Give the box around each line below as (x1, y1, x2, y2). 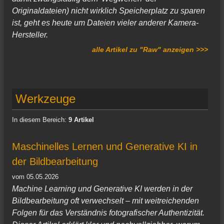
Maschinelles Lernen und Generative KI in (12, 141, 197, 152)
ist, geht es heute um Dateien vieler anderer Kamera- (12, 18, 198, 27)
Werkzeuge (15, 92, 76, 106)
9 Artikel (68, 116, 94, 124)
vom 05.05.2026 (12, 173, 58, 181)
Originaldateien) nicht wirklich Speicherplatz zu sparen (12, 6, 205, 15)
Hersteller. (12, 30, 48, 39)
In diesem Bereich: (12, 116, 68, 124)
